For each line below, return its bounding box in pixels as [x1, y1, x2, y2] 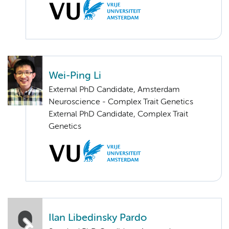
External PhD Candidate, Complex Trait [49, 110, 188, 119]
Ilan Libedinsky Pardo [49, 213, 147, 223]
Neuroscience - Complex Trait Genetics [49, 98, 193, 107]
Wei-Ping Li [49, 71, 101, 81]
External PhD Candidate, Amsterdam [49, 86, 180, 95]
